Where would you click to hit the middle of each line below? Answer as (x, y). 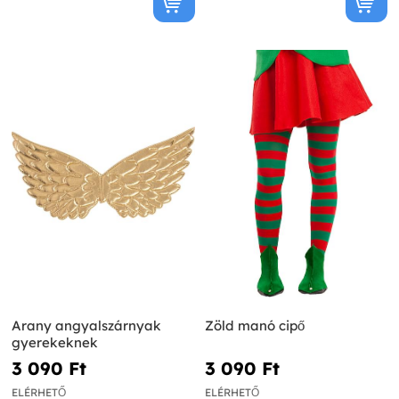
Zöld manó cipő (254, 325)
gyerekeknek (55, 342)
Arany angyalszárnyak (86, 325)
